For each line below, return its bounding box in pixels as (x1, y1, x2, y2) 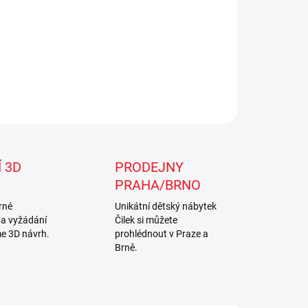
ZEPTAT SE (193, 45, 234, 55)
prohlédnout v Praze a (115, 228, 209, 240)
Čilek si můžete (115, 214, 178, 226)
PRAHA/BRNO (115, 177, 201, 194)
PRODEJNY (115, 159, 184, 176)
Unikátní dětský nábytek (115, 201, 217, 212)
